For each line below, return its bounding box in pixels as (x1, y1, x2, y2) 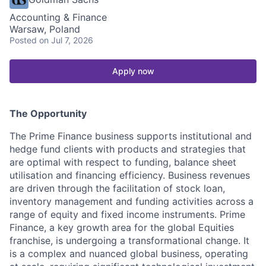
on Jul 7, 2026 (39, 34, 93, 45)
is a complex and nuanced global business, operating (9, 247, 248, 259)
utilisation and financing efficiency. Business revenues (9, 169, 250, 181)
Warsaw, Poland (9, 23, 80, 35)
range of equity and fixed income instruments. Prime (9, 208, 245, 220)
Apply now (112, 65, 154, 76)
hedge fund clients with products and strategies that (9, 142, 246, 155)
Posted (9, 34, 37, 45)
